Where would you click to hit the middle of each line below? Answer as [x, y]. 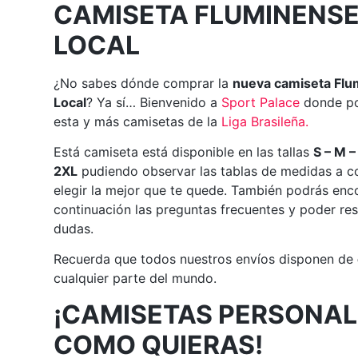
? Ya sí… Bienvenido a [154, 102]
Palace [280, 102]
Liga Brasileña [264, 121]
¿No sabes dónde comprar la [143, 83]
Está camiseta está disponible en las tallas [184, 151]
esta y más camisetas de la [138, 121]
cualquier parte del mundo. [135, 278]
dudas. [74, 228]
